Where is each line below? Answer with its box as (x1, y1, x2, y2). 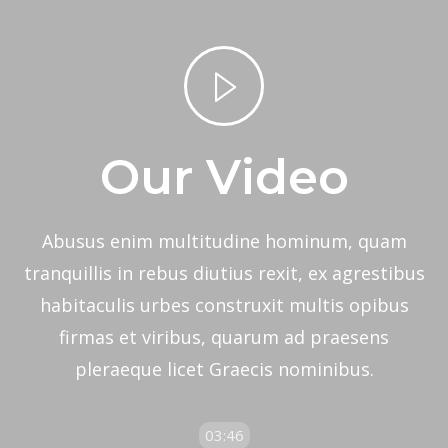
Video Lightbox (202, 35, 315, 57)
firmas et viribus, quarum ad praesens (59, 325, 389, 349)
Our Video (99, 148, 349, 206)
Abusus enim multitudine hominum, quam (41, 229, 407, 253)
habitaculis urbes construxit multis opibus (39, 293, 409, 317)
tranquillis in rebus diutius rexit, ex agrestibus (23, 261, 425, 285)
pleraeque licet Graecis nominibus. (74, 357, 374, 381)
